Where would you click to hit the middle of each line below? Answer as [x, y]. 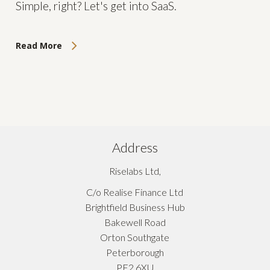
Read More [39, 46]
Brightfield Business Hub [135, 207]
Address [135, 147]
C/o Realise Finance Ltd [135, 192]
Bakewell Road [135, 222]
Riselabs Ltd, [135, 171]
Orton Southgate [135, 237]
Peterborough [135, 252]
